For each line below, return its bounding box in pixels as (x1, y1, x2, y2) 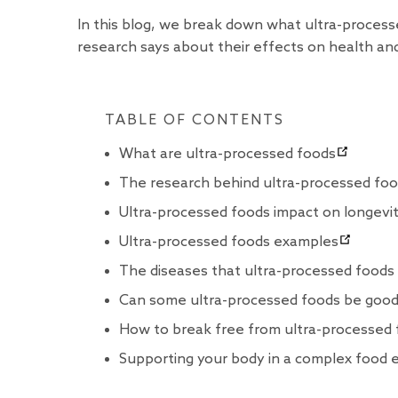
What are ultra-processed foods (118, 145, 336, 163)
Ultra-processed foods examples (118, 233, 338, 251)
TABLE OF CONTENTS (104, 112, 284, 130)
